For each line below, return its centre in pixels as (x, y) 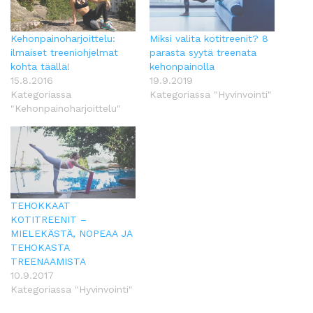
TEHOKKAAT (41, 205)
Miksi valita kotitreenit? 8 (209, 39)
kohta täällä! (40, 67)
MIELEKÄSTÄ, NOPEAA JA (71, 233)
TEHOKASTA (40, 247)
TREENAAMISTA (48, 261)
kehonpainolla (182, 67)
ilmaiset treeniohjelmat (64, 53)
